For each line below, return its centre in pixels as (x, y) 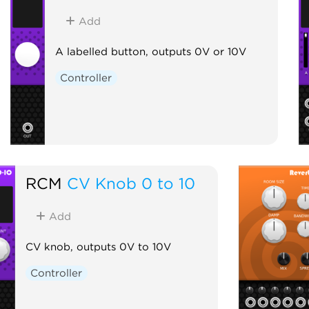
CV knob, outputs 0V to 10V (98, 247)
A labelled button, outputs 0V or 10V (150, 51)
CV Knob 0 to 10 (131, 183)
